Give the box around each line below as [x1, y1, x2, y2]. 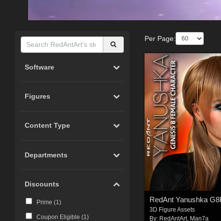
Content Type [25, 121, 71, 130]
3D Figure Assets [149, 206, 195, 214]
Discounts [25, 180, 60, 188]
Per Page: [144, 34, 176, 42]
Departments [25, 150, 68, 159]
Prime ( [36, 198, 56, 206]
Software [25, 63, 55, 71]
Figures [25, 92, 51, 100]
